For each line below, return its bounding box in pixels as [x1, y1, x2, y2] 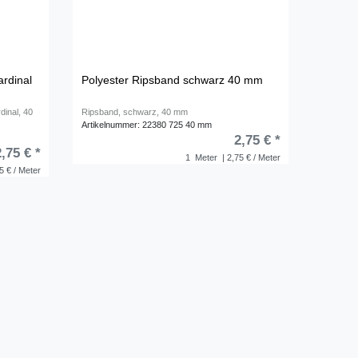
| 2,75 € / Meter [219, 153, 280, 163]
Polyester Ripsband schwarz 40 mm [82, 73, 264, 86]
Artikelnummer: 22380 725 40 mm [82, 119, 213, 129]
